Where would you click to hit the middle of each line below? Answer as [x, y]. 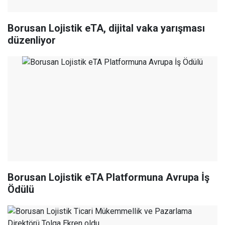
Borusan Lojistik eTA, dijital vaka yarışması [106, 28]
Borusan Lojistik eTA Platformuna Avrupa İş [108, 178]
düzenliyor [32, 40]
